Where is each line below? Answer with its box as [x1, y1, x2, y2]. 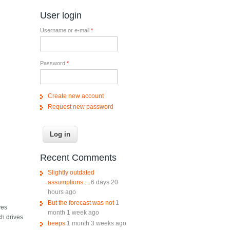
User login [40, 10, 82, 21]
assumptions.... [47, 179, 89, 186]
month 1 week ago [47, 209, 99, 217]
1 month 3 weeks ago [66, 220, 126, 227]
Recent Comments [40, 152, 117, 163]
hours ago [47, 188, 76, 196]
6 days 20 [90, 179, 118, 186]
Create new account [47, 92, 104, 100]
